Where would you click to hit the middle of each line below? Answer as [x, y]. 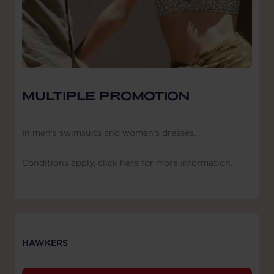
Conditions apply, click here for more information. [127, 162]
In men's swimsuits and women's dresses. [109, 132]
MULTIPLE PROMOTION [106, 96]
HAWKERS [45, 243]
